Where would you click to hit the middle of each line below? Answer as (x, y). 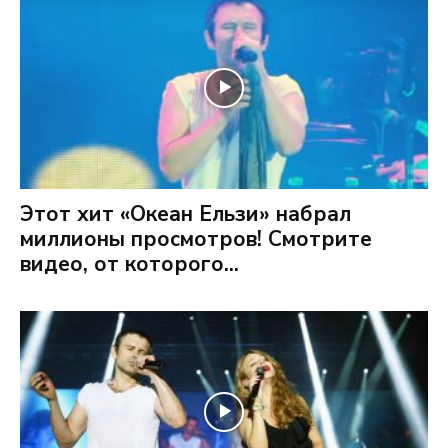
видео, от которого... (129, 263)
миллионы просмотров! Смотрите (196, 238)
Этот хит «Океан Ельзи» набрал (185, 213)
